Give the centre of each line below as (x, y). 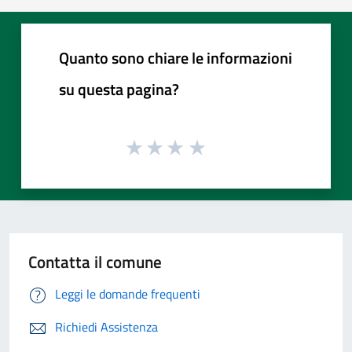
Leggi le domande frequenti (128, 294)
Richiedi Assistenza (106, 327)
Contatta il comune (95, 262)
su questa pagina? (119, 89)
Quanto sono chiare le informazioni (176, 57)
